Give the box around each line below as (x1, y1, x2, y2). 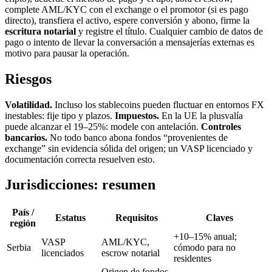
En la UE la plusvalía (159, 110, 243, 121)
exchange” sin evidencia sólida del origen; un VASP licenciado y (5, 143, 253, 154)
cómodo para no (174, 242, 236, 253)
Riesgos (5, 70, 52, 87)
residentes (174, 253, 211, 264)
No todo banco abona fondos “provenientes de (47, 132, 228, 143)
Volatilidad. (5, 99, 52, 110)
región (10, 218, 36, 229)
